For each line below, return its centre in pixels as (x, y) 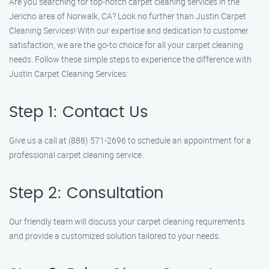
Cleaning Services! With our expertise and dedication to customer (129, 30)
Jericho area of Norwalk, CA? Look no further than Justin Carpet (128, 16)
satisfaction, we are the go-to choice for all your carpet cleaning (126, 45)
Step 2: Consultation (86, 193)
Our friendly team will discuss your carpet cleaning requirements (127, 221)
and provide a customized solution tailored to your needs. (115, 236)
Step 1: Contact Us (79, 112)
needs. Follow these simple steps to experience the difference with (130, 59)
